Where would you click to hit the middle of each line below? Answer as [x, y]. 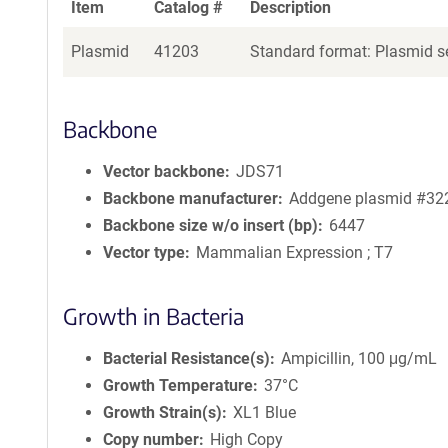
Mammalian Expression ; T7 [295, 252]
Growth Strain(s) [162, 412]
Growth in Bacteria [153, 316]
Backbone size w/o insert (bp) [210, 225]
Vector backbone [164, 171]
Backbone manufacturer [190, 198]
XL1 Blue [265, 412]
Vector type [144, 252]
